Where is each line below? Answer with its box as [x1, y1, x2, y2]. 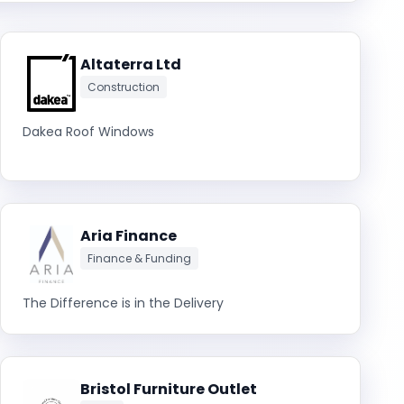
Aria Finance [80, 225, 177, 246]
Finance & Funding [87, 251, 191, 266]
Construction [87, 79, 160, 95]
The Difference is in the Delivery [23, 294, 224, 312]
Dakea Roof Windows [23, 123, 154, 141]
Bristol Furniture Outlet [80, 379, 257, 399]
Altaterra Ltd [80, 54, 181, 75]
